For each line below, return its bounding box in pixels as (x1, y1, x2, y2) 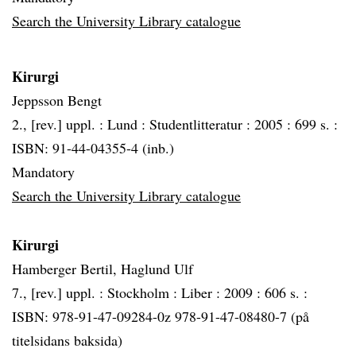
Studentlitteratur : (149, 114, 254, 133)
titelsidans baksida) (12, 331, 122, 350)
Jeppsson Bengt (12, 91, 102, 110)
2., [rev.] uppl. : (12, 114, 107, 133)
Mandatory (12, 162, 75, 181)
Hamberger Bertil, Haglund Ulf (12, 259, 193, 278)
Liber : (181, 283, 224, 302)
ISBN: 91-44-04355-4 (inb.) (12, 138, 174, 157)
